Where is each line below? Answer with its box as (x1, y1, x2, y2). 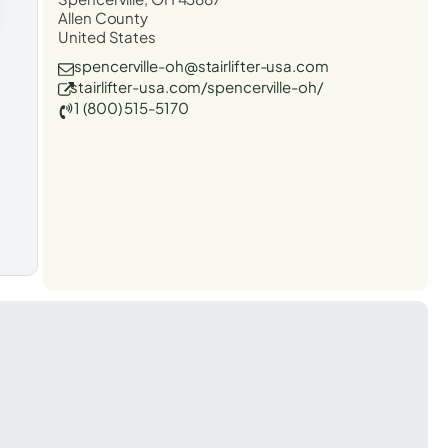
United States (58, 26, 156, 46)
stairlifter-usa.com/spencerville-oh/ (70, 76, 323, 96)
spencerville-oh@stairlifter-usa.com (74, 55, 329, 75)
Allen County (58, 7, 149, 27)
